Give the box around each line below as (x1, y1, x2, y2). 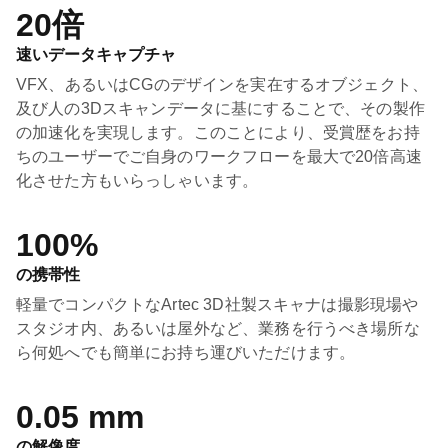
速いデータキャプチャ (16, 46, 176, 63)
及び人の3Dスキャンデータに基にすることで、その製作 (16, 100, 425, 117)
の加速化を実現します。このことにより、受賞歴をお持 (16, 124, 420, 141)
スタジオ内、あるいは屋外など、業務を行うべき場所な (16, 320, 420, 337)
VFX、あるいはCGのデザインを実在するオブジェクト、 (16, 76, 429, 93)
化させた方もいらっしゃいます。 (16, 172, 259, 189)
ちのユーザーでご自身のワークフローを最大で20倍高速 (16, 148, 422, 165)
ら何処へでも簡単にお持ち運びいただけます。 (16, 344, 356, 361)
